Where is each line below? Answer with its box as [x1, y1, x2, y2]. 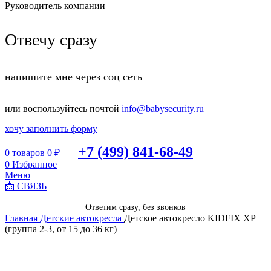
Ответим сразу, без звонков [85, 203, 186, 212]
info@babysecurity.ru [122, 103, 204, 114]
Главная [5, 213, 40, 224]
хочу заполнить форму [5, 123, 97, 134]
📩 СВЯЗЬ [5, 181, 47, 192]
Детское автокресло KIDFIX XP [124, 213, 255, 224]
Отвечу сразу [5, 30, 97, 50]
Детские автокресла [40, 213, 124, 224]
